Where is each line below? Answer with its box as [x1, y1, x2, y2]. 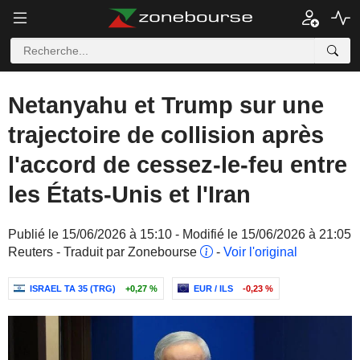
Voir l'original [223, 245, 297, 259]
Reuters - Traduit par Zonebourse [8, 245, 200, 259]
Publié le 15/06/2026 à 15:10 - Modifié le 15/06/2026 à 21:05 [8, 227, 351, 241]
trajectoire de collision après [8, 122, 324, 148]
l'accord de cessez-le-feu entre [8, 152, 347, 178]
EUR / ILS [194, 284, 233, 293]
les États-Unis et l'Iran [8, 182, 251, 207]
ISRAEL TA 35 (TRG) [30, 284, 116, 293]
